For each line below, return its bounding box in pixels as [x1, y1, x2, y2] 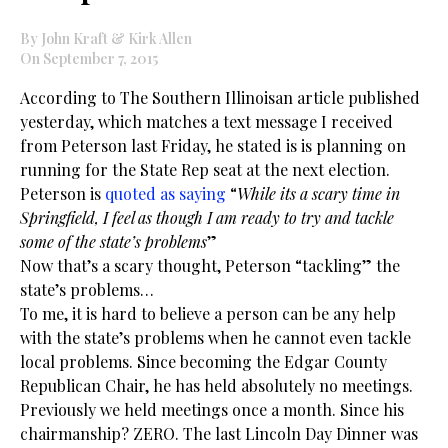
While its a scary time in [237, 183, 400, 204]
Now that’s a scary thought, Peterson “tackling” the [20, 255, 400, 276]
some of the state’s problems [20, 231, 207, 252]
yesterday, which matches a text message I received [20, 111, 393, 132]
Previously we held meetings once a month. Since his [20, 399, 404, 420]
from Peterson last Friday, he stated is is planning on [20, 135, 406, 156]
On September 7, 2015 [20, 49, 158, 68]
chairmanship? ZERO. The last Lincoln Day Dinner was [20, 423, 418, 444]
